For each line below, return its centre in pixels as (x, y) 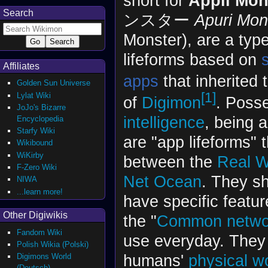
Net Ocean (162, 181)
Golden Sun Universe (54, 83)
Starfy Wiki (36, 131)
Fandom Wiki (40, 232)
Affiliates (21, 66)
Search (18, 13)
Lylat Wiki (34, 95)
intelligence (164, 122)
